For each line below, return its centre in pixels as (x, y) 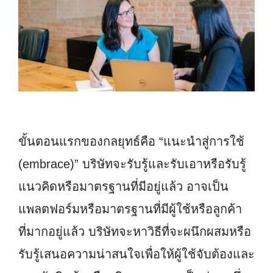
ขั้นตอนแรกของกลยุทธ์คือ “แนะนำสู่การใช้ (131, 142)
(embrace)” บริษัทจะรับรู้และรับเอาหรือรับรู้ (132, 164)
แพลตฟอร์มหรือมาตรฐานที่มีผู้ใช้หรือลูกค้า (130, 209)
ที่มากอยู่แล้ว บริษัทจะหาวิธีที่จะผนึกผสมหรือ (135, 232)
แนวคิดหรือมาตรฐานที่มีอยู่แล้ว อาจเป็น (123, 187)
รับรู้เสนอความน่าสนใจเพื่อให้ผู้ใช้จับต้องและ (136, 254)
